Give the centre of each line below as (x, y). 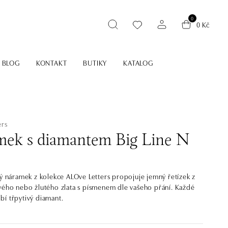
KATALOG (138, 63)
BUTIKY (95, 63)
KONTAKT (51, 63)
